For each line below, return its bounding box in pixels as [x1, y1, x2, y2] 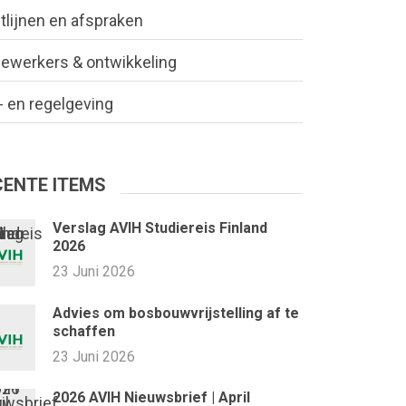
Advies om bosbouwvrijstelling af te [52, 304, 299, 322]
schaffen [52, 322, 115, 340]
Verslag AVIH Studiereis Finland [52, 219, 267, 237]
